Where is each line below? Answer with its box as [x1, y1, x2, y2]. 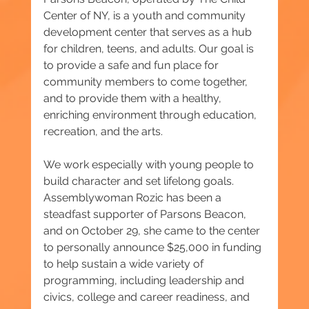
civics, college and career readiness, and [43, 290, 252, 304]
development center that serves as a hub [43, 26, 255, 39]
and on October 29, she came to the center [43, 224, 263, 238]
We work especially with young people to [43, 158, 257, 172]
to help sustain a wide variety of [43, 257, 206, 271]
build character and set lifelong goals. [43, 175, 234, 188]
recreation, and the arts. [43, 125, 166, 139]
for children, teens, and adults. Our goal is [43, 42, 257, 56]
